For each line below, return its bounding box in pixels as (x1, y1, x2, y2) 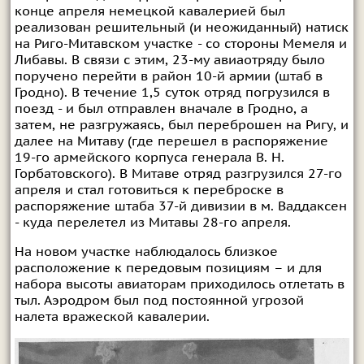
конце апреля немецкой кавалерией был (14, 3, 285, 19)
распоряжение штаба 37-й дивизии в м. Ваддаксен (14, 198, 347, 214)
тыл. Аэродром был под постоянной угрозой (14, 292, 304, 308)
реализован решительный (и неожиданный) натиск (14, 19, 349, 35)
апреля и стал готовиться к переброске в (14, 182, 284, 197)
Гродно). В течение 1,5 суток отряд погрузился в (14, 84, 330, 100)
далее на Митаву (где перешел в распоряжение (14, 133, 328, 149)
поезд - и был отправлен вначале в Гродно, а (14, 101, 308, 116)
